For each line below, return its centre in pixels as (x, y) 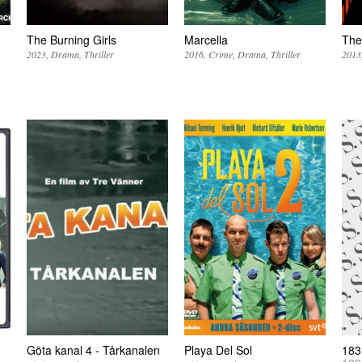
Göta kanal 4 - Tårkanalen (94, 350)
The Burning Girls (72, 40)
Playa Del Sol (219, 350)
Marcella (206, 40)
